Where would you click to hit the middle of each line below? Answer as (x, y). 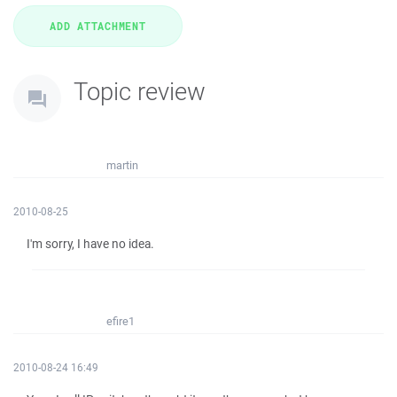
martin (122, 165)
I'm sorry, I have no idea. (90, 244)
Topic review (140, 91)
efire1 (121, 321)
